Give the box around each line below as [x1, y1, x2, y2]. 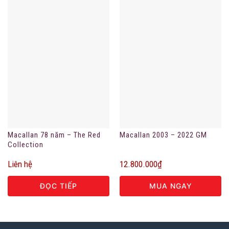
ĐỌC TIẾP [40, 181, 77, 191]
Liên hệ [7, 159, 32, 170]
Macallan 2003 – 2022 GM [119, 130, 207, 140]
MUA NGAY [149, 181, 192, 191]
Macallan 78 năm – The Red [7, 130, 101, 140]
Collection [7, 140, 43, 149]
